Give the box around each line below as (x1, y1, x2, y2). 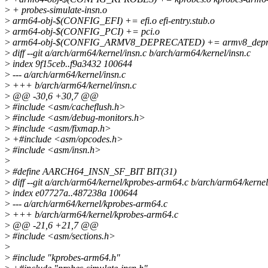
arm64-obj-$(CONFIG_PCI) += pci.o (10, 26, 160, 37)
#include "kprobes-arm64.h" (10, 252, 120, 263)
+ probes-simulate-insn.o (10, 5, 107, 16)
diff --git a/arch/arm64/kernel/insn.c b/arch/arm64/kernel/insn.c (10, 48, 251, 59)
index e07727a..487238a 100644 (10, 188, 138, 199)
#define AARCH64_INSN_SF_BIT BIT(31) (10, 166, 176, 177)
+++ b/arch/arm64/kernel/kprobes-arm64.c (10, 209, 178, 220)
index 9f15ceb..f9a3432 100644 (10, 59, 132, 69)
